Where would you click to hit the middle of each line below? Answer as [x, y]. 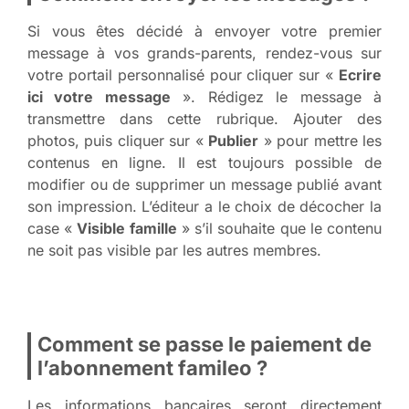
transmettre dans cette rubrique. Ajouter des [204, 118]
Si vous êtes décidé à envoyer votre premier [204, 31]
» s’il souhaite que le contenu [279, 228]
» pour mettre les [320, 140]
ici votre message [99, 96]
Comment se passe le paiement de [204, 344]
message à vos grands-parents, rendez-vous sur [204, 52]
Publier [234, 140]
